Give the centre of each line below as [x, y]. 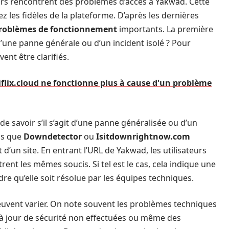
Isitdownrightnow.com [143, 136]
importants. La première [165, 29]
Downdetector [53, 136]
